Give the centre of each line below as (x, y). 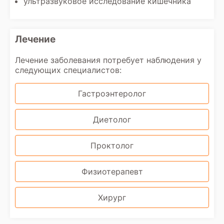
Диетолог (112, 119)
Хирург (112, 197)
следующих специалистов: (68, 70)
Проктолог (112, 145)
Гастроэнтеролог (112, 93)
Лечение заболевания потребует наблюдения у (108, 60)
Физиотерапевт (112, 171)
